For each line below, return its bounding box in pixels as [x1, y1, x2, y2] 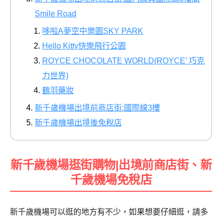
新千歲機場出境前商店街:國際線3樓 [35, 104, 160, 112]
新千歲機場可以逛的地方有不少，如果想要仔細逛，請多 [10, 207, 208, 216]
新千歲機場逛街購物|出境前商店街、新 [10, 158, 212, 171]
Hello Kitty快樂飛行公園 [42, 42, 126, 51]
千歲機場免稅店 [70, 172, 152, 186]
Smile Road [35, 9, 76, 18]
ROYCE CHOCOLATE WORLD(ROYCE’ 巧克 [42, 56, 205, 65]
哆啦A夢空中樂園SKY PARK [42, 27, 143, 36]
